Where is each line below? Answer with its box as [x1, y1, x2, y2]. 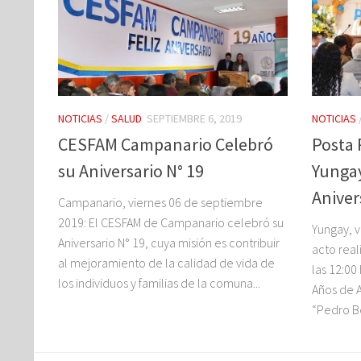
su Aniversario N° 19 [58, 160, 204, 183]
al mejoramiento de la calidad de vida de [58, 255, 275, 272]
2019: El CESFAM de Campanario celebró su [58, 214, 284, 231]
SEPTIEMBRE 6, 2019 [147, 111, 242, 127]
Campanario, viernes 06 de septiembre [58, 194, 263, 211]
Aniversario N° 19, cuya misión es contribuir [58, 234, 280, 251]
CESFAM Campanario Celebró [58, 133, 273, 156]
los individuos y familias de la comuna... [58, 275, 260, 292]
